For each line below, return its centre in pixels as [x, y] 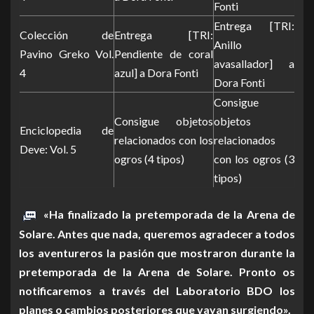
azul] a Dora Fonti [156, 72]
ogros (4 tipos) [149, 158]
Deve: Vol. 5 [48, 149]
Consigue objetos [164, 121]
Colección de [67, 34]
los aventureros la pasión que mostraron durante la [157, 253]
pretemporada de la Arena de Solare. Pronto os [157, 272]
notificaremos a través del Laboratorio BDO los [157, 291]
